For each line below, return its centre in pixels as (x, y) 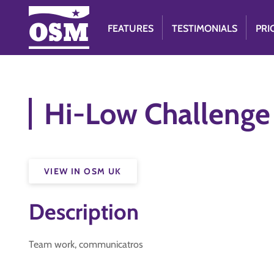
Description (84, 212)
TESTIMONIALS (205, 28)
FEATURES (131, 28)
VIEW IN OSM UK (83, 171)
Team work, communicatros (86, 244)
